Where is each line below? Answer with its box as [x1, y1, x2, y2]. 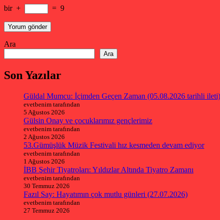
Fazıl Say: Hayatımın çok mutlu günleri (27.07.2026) [24, 190, 188, 199]
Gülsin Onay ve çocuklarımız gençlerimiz [24, 116, 152, 125]
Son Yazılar [4, 69, 61, 82]
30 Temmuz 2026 [24, 182, 70, 190]
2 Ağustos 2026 [24, 133, 65, 141]
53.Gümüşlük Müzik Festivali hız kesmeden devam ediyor [24, 141, 204, 150]
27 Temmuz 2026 [24, 207, 70, 215]
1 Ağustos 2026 [24, 158, 65, 165]
